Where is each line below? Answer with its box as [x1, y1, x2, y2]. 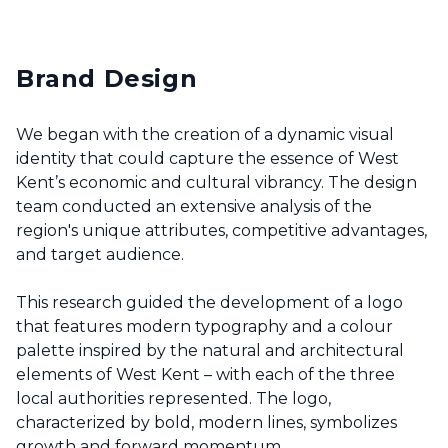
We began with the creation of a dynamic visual [16, 125, 394, 145]
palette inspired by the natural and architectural [16, 341, 404, 361]
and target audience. [16, 245, 188, 265]
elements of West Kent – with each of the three [16, 365, 395, 385]
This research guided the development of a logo [16, 293, 403, 313]
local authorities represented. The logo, [16, 389, 331, 409]
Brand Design [16, 64, 198, 94]
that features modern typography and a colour [16, 317, 393, 337]
